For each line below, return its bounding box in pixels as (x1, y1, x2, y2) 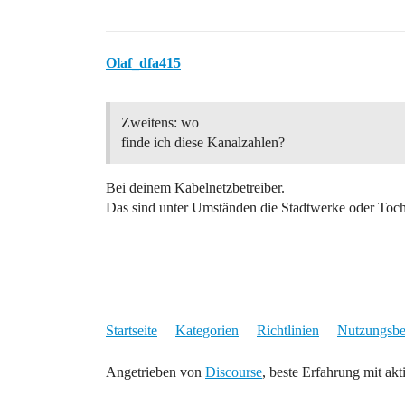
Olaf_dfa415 (106, 55, 181, 71)
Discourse (205, 364, 262, 380)
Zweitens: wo (121, 115, 199, 130)
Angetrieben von (106, 364, 205, 380)
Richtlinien (257, 323, 319, 338)
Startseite (106, 323, 157, 338)
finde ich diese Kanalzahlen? (121, 135, 285, 150)
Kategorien (175, 323, 239, 338)
